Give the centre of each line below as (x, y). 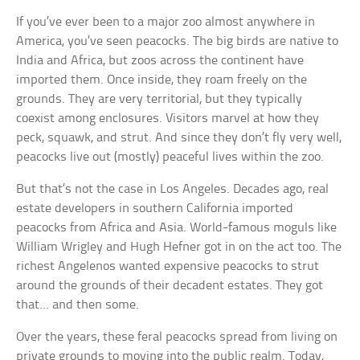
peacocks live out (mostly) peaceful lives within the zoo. (170, 157)
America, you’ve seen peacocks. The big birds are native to (178, 41)
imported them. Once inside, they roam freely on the (162, 80)
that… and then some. (78, 305)
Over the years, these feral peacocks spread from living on (177, 337)
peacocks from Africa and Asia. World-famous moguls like (177, 227)
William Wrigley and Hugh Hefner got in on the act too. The (179, 247)
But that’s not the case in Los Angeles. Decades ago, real (173, 189)
